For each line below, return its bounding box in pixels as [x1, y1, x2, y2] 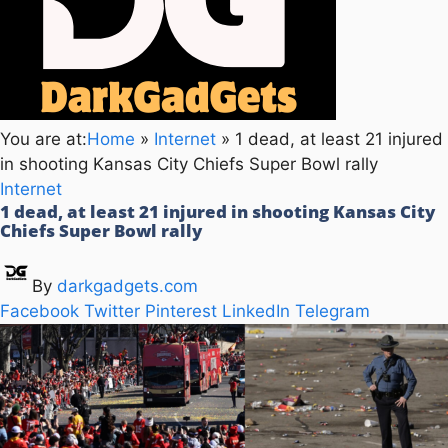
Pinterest [145, 300, 217, 321]
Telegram [295, 300, 370, 321]
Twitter [84, 300, 140, 321]
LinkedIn [222, 300, 290, 321]
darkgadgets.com [57, 275, 198, 296]
